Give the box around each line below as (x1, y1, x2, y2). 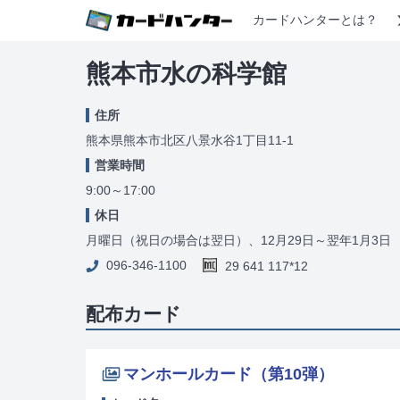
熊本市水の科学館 (86, 59, 287, 87)
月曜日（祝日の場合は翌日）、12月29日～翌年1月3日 (86, 232, 391, 247)
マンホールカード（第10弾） (123, 364, 334, 383)
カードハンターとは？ (253, 12, 378, 28)
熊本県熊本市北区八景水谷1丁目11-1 (86, 132, 294, 147)
